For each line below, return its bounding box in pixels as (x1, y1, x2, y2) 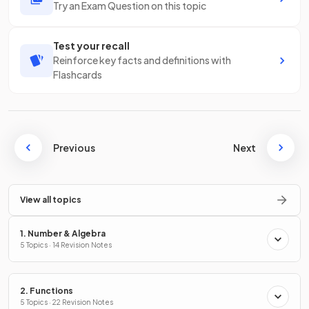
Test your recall (53, 39, 130, 52)
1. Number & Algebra (20, 228, 106, 239)
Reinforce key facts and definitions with (53, 54, 231, 67)
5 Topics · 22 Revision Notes (20, 298, 113, 307)
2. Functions (20, 286, 73, 297)
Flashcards (53, 68, 102, 81)
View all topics (20, 195, 81, 206)
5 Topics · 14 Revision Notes (20, 241, 112, 250)
